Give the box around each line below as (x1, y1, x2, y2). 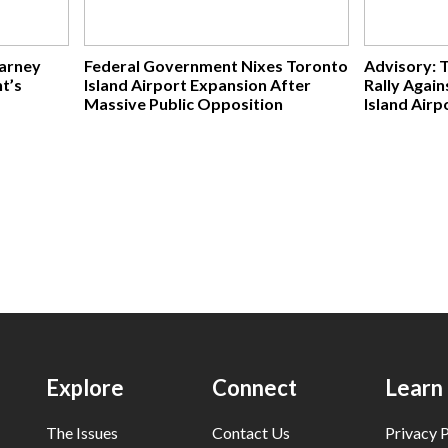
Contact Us (212, 423, 291, 442)
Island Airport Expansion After (83, 75, 311, 94)
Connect (212, 374, 298, 401)
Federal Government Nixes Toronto (83, 56, 348, 75)
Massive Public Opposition (83, 94, 283, 113)
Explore (46, 374, 125, 401)
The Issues (46, 423, 119, 442)
